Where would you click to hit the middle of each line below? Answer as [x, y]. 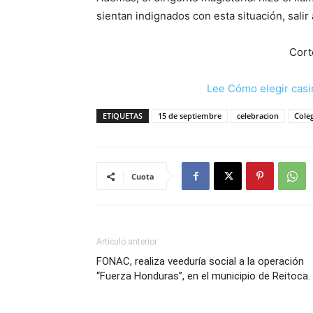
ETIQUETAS [123, 116]
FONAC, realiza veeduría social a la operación [200, 261]
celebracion [258, 116]
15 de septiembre [190, 116]
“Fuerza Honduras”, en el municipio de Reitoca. [203, 276]
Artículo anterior [127, 242]
